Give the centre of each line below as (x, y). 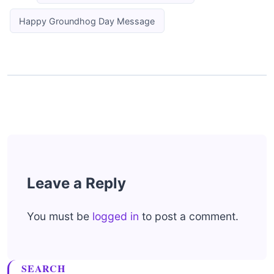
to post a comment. (189, 216)
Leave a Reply (76, 183)
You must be (60, 216)
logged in (116, 216)
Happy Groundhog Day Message (87, 21)
